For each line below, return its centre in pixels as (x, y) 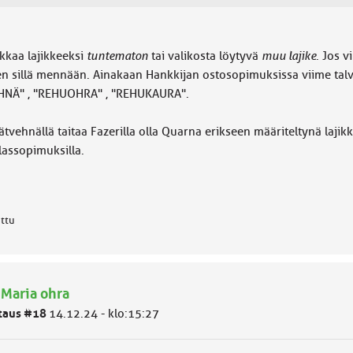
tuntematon (117, 56)
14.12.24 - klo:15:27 (104, 314)
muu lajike (288, 56)
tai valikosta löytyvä (204, 56)
